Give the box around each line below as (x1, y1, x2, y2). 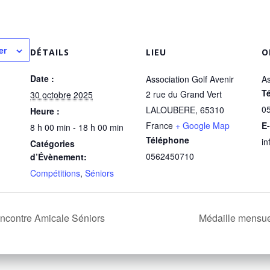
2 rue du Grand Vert (146, 88, 222, 101)
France (146, 119, 173, 132)
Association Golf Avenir (146, 73, 234, 86)
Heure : (30, 105, 60, 118)
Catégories (30, 137, 75, 150)
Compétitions (30, 167, 80, 180)
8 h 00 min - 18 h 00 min (30, 121, 124, 134)
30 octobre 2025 (30, 89, 93, 101)
